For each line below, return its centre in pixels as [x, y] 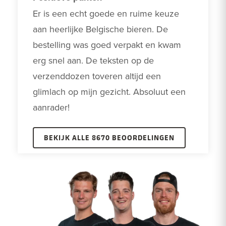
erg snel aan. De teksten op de [93, 61]
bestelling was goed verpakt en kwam [107, 45]
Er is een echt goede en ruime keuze [106, 14]
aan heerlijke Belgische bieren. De [100, 29]
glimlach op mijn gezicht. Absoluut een [109, 92]
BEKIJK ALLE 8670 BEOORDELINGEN [109, 138]
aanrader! [52, 107]
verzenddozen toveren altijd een [97, 76]
